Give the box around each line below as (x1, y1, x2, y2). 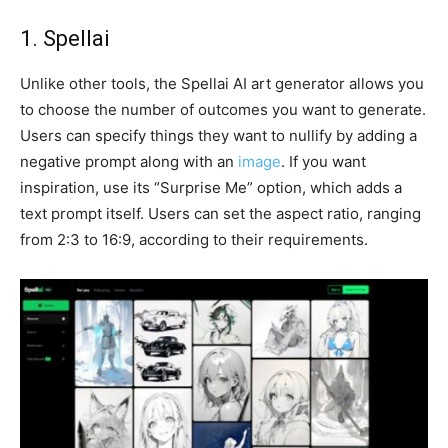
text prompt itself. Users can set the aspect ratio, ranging (20, 203, 421, 223)
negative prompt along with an (20, 151, 238, 171)
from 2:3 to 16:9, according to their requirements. (20, 229, 372, 249)
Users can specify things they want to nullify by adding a (20, 125, 417, 145)
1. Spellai (20, 25, 109, 51)
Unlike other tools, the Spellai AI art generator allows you (20, 73, 424, 93)
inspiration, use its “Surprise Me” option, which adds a (20, 177, 402, 197)
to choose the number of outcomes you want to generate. (20, 99, 426, 119)
